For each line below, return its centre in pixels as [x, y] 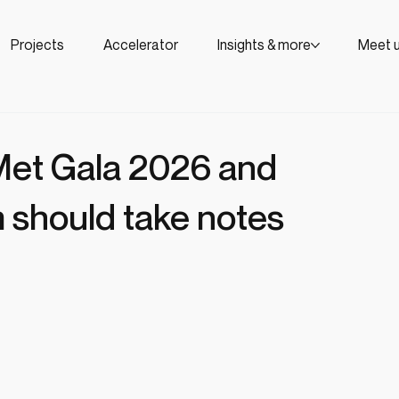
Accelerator [140, 45]
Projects [38, 45]
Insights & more [264, 45]
